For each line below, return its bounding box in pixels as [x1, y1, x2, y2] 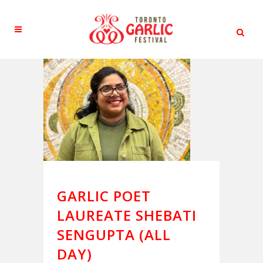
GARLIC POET [57, 186, 151, 206]
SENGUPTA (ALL [57, 225, 171, 245]
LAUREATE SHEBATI [57, 205, 197, 225]
